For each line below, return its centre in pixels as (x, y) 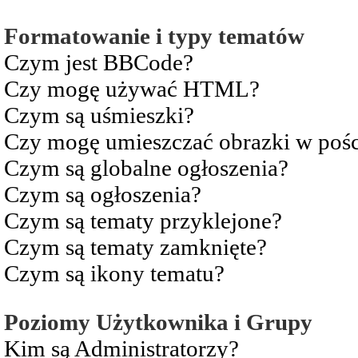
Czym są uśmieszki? (99, 115)
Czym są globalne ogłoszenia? (146, 167)
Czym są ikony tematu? (114, 273)
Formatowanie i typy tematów (154, 36)
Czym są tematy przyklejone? (143, 220)
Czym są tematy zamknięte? (135, 247)
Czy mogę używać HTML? (132, 88)
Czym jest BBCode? (99, 62)
